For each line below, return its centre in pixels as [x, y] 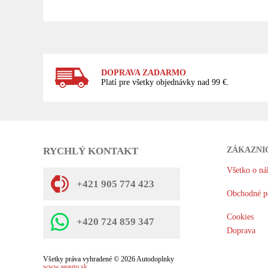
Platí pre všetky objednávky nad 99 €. [165, 83]
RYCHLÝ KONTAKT [91, 151]
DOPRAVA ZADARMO [143, 73]
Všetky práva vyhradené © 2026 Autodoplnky [109, 260]
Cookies [240, 217]
